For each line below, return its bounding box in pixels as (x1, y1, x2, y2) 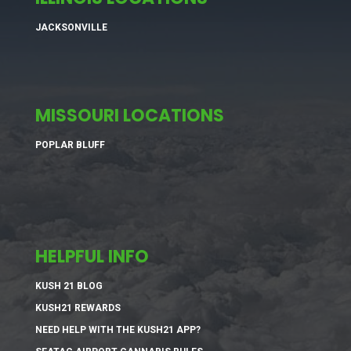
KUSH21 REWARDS (34, 302, 121, 314)
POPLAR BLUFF (34, 139, 105, 151)
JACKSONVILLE (34, 21, 107, 33)
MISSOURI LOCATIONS (34, 103, 224, 128)
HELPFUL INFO (34, 244, 149, 270)
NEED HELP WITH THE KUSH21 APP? (34, 324, 201, 336)
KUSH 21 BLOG (34, 280, 103, 292)
